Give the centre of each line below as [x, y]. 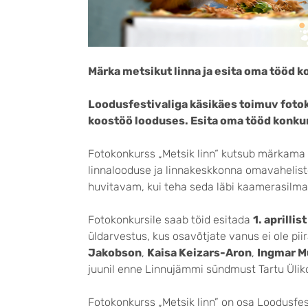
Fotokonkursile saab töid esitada [170, 220]
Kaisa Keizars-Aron [199, 253]
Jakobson [115, 253]
